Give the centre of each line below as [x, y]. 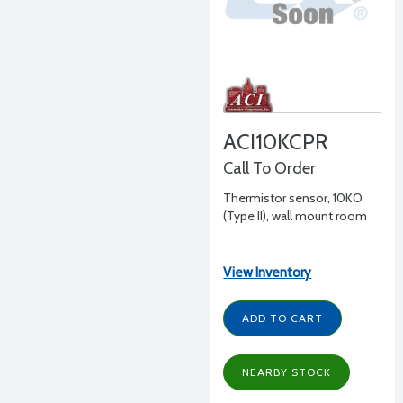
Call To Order [270, 168]
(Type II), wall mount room [296, 216]
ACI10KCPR [276, 142]
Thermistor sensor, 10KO [293, 198]
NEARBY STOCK [287, 372]
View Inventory [268, 273]
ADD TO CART [283, 318]
